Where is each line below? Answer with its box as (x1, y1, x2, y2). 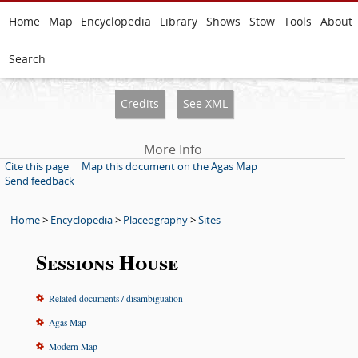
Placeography (122, 212, 188, 227)
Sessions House (35, 247, 178, 278)
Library (160, 14, 198, 29)
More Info (143, 140, 202, 158)
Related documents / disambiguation (48, 292, 183, 304)
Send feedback (4, 173, 74, 188)
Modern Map (48, 340, 97, 352)
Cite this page (4, 158, 69, 173)
